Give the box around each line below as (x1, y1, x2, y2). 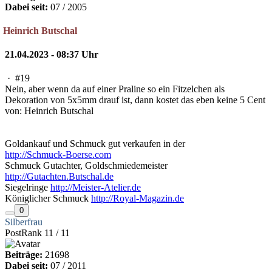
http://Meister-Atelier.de (50, 182, 141, 193)
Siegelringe (5, 182, 50, 193)
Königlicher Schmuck (5, 193, 91, 204)
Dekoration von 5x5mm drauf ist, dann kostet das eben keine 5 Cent (5, 95, 265, 106)
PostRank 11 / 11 (5, 228, 70, 239)
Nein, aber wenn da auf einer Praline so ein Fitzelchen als (5, 84, 225, 95)
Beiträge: (5, 250, 42, 260)
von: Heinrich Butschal (5, 106, 93, 117)
